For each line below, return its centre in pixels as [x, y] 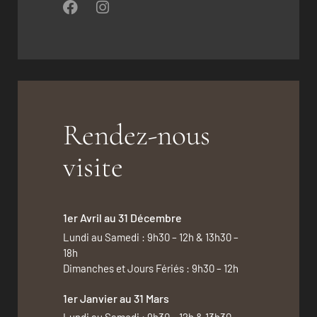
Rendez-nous [137, 136]
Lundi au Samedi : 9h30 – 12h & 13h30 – [151, 237]
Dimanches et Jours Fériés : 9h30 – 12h [151, 268]
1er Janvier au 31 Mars [116, 298]
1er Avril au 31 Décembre [123, 218]
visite [93, 167]
